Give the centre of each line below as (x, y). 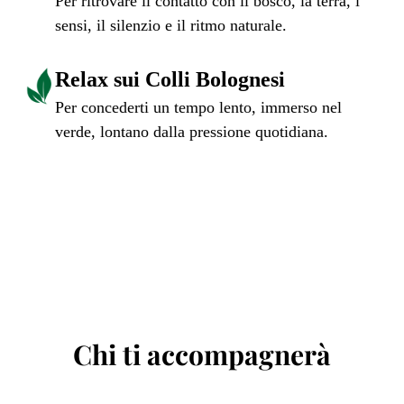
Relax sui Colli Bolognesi (170, 79)
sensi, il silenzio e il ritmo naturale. (171, 25)
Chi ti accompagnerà (202, 354)
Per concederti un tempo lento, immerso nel (198, 107)
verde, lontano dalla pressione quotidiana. (192, 131)
